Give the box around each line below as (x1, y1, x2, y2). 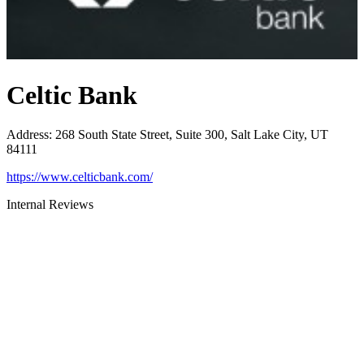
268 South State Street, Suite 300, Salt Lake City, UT (55, 128, 328, 141)
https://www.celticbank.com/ (6, 170, 153, 184)
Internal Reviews (6, 197, 93, 211)
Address (6, 128, 49, 141)
